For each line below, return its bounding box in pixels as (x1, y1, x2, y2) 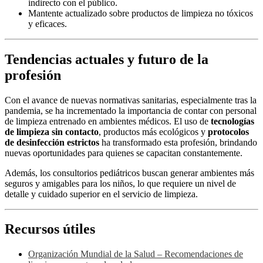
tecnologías (211, 116, 254, 126)
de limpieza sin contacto (5, 126, 99, 137)
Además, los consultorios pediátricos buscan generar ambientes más (5, 167, 254, 178)
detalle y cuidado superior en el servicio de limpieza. (5, 188, 198, 199)
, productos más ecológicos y (99, 126, 208, 137)
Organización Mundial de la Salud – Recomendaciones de (28, 249, 243, 259)
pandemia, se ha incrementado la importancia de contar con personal (5, 105, 257, 116)
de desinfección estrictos (5, 137, 99, 147)
